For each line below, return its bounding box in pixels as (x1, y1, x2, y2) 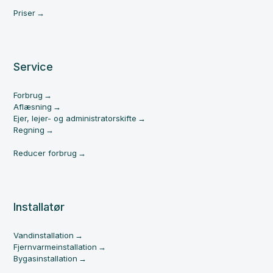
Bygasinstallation (13, 253, 78, 263)
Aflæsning (13, 102, 52, 112)
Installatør (13, 200, 65, 213)
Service (13, 60, 54, 73)
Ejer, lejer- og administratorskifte (13, 113, 137, 123)
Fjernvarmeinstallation (13, 242, 97, 252)
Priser (13, 8, 36, 18)
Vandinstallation (13, 230, 74, 240)
